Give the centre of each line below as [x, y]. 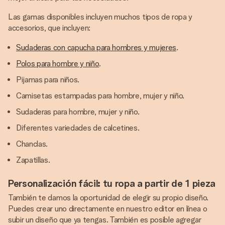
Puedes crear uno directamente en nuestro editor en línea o [108, 209]
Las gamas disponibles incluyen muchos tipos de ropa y [100, 17]
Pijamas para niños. [48, 80]
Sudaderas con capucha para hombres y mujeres [96, 47]
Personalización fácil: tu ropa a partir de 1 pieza [112, 183]
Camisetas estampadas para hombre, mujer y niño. [100, 96]
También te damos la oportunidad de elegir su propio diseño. [108, 198]
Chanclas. [32, 144]
